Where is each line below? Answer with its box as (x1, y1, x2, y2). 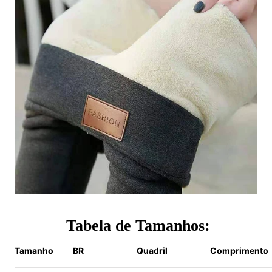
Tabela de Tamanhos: (62, 216, 210, 234)
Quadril (137, 245, 171, 256)
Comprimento (210, 245, 268, 256)
